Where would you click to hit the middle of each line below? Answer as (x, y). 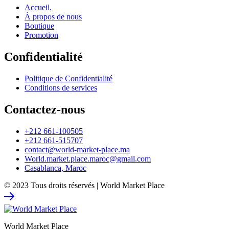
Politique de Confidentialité (68, 78)
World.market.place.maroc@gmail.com (88, 158)
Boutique (39, 26)
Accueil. (38, 8)
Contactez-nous (44, 109)
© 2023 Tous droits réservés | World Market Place (84, 185)
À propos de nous (53, 17)
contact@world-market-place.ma (77, 149)
